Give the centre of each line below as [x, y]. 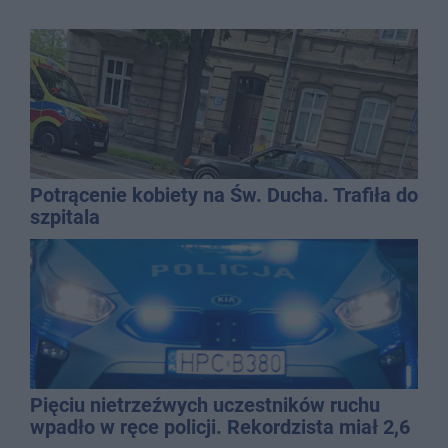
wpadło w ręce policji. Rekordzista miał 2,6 [220, 426]
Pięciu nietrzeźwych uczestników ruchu [205, 404]
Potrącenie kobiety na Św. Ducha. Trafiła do [224, 194]
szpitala [65, 216]
